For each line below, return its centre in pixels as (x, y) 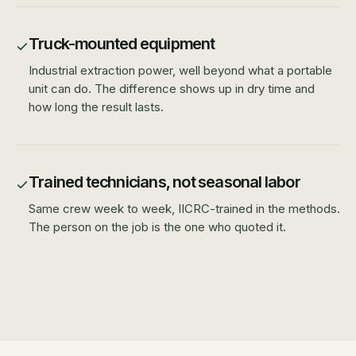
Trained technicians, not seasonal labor (164, 182)
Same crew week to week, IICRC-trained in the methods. (184, 208)
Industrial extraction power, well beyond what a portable (180, 70)
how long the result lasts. (96, 106)
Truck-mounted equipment (122, 43)
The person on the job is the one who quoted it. (157, 226)
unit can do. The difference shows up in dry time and (172, 88)
